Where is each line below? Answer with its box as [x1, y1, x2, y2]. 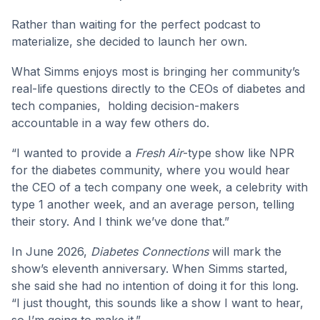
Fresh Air [135, 145, 183, 160]
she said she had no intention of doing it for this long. [11, 278, 299, 293]
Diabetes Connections [91, 244, 209, 259]
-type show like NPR [183, 145, 294, 160]
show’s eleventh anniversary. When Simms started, [11, 261, 288, 276]
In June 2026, [11, 244, 91, 259]
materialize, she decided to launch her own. [11, 34, 247, 49]
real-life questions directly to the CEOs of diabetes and [11, 81, 305, 96]
